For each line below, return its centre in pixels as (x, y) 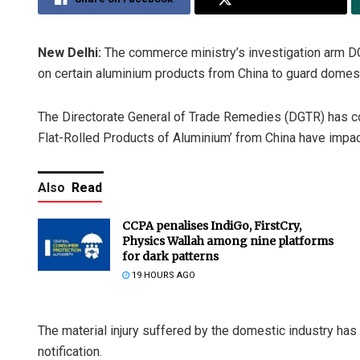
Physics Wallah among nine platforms (228, 241)
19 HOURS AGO (162, 276)
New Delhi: (70, 53)
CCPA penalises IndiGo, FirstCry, (212, 226)
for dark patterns (170, 257)
